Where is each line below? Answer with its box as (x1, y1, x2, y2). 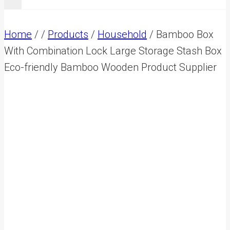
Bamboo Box (156, 28, 214, 41)
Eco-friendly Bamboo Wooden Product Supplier (4, 61, 217, 74)
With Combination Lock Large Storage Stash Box (4, 45, 222, 57)
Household (98, 28, 147, 41)
